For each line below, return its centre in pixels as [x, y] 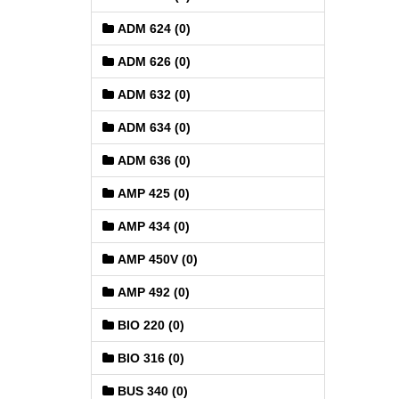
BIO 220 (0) [149, 325]
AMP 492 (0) [152, 292]
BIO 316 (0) [149, 358]
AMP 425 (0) [152, 193]
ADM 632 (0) [152, 94]
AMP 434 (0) [152, 226]
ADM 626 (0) [152, 61]
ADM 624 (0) [152, 28]
